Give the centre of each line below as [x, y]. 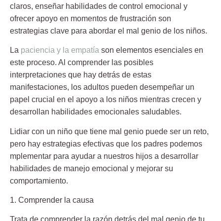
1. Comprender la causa [52, 200]
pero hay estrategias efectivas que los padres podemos [106, 144]
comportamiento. [40, 181]
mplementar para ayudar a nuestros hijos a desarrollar [104, 156]
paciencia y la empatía [60, 50]
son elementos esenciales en [151, 50]
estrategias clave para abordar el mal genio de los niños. [109, 31]
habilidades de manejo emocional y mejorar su [92, 168]
